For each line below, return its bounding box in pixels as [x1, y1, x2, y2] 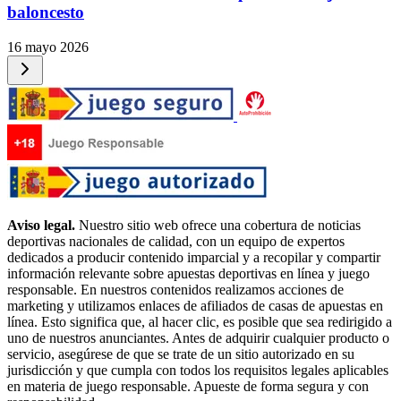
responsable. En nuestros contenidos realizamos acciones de [7, 281, 344, 297]
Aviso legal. [7, 217, 75, 233]
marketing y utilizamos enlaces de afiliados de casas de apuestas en [7, 297, 383, 313]
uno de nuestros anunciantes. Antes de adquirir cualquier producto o [7, 329, 389, 346]
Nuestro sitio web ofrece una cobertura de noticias [75, 217, 361, 233]
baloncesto [7, 3, 84, 22]
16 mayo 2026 [7, 38, 89, 55]
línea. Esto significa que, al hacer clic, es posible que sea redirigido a [7, 313, 392, 329]
